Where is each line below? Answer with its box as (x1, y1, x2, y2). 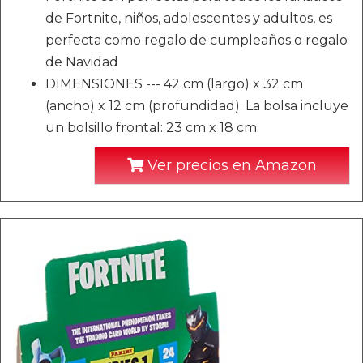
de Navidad (45, 54, 118, 70)
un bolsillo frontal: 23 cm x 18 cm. (45, 120, 259, 135)
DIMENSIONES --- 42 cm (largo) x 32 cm (45, 76, 303, 92)
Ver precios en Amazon (143, 156, 317, 174)
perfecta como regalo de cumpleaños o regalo (45, 32, 348, 48)
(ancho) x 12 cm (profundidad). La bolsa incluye (45, 98, 348, 113)
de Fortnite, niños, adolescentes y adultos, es (45, 11, 332, 26)
